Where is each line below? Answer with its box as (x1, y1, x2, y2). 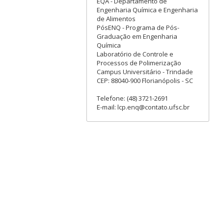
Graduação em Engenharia (96, 31, 177, 41)
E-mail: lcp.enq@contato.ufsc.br (96, 102, 190, 111)
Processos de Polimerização (96, 58, 181, 67)
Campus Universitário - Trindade (96, 67, 193, 76)
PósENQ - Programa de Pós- (96, 23, 179, 32)
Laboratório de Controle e (96, 49, 173, 58)
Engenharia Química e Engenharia (96, 5, 198, 14)
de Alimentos (96, 14, 136, 23)
